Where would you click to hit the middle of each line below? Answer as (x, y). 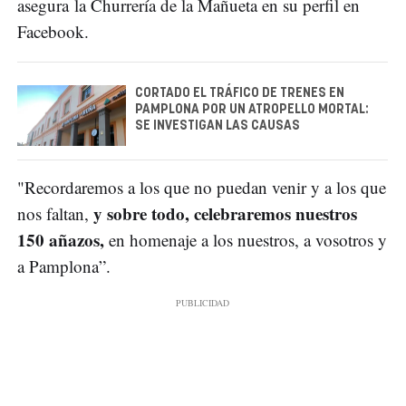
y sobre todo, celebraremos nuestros (223, 214)
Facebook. (53, 31)
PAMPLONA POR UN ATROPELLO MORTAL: (252, 109)
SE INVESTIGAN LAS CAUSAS (217, 126)
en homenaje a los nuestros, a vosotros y (246, 240)
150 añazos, (61, 240)
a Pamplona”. (64, 266)
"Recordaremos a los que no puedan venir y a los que (202, 188)
